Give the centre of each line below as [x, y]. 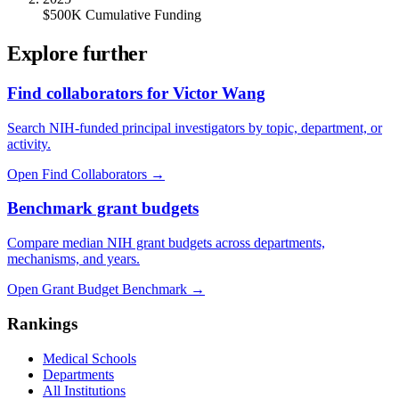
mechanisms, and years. [73, 259]
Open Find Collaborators [77, 174]
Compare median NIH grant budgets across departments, [166, 243]
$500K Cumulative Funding [122, 15]
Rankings [42, 323]
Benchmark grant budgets [103, 208]
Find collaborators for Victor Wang [136, 93]
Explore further [77, 53]
